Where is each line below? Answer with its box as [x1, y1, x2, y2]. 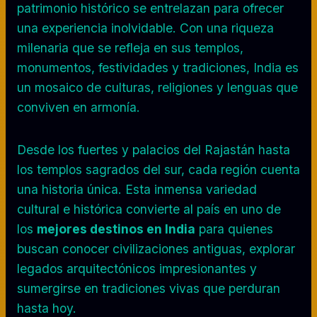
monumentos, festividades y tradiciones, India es [17, 59, 299, 75]
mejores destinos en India [37, 221, 195, 236]
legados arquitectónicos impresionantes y [17, 260, 257, 276]
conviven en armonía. [17, 99, 140, 115]
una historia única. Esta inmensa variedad [17, 181, 257, 197]
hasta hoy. [17, 300, 76, 316]
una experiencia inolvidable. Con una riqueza [17, 20, 274, 35]
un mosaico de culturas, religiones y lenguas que [17, 79, 298, 95]
